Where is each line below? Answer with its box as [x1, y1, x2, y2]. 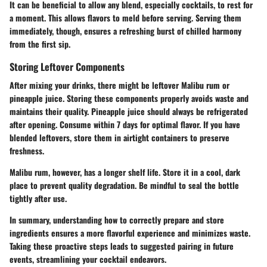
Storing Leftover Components [10, 59, 125, 74]
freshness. [10, 144, 44, 157]
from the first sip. [10, 38, 70, 51]
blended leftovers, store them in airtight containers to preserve [10, 131, 229, 144]
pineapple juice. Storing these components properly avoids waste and [10, 92, 249, 105]
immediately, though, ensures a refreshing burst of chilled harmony [10, 24, 241, 38]
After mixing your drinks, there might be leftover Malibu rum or [10, 79, 229, 92]
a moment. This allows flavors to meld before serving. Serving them [10, 11, 241, 24]
